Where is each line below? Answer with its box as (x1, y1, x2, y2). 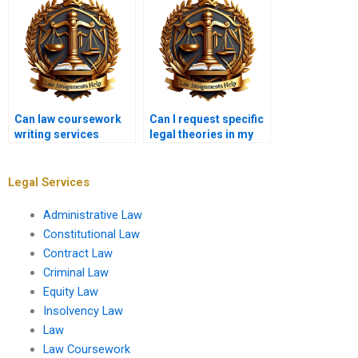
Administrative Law (42, 207, 142, 222)
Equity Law (42, 284, 98, 299)
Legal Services (8, 174, 89, 189)
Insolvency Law (42, 303, 123, 318)
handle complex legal (14, 143, 127, 157)
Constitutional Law (42, 226, 140, 241)
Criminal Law (42, 265, 109, 280)
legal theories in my (149, 128, 253, 141)
